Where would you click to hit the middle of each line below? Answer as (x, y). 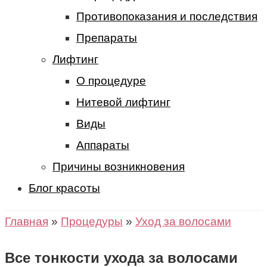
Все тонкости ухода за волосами (121, 257)
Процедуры (92, 221)
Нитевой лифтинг (123, 102)
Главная (27, 221)
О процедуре (111, 81)
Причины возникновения (119, 167)
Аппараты (103, 145)
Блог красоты (64, 188)
